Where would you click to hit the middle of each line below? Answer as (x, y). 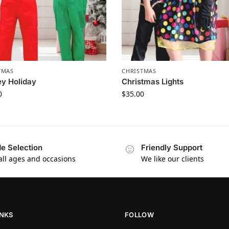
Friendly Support (172, 147)
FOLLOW (139, 215)
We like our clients (173, 158)
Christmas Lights (153, 81)
